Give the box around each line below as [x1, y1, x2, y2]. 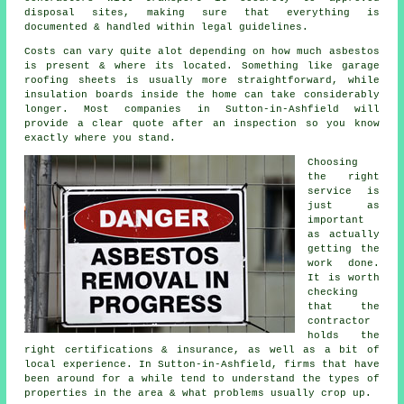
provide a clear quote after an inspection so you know [24, 118, 380, 130]
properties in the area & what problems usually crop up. [24, 388, 372, 399]
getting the [308, 243, 380, 255]
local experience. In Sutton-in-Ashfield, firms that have [24, 359, 380, 371]
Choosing [308, 157, 359, 169]
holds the [308, 330, 380, 342]
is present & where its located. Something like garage [24, 60, 380, 72]
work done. [308, 258, 380, 270]
